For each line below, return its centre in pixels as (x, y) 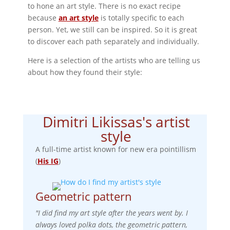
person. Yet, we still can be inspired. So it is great (112, 29)
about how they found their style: (85, 72)
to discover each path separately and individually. (113, 41)
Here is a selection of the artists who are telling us (114, 60)
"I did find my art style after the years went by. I (111, 213)
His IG (48, 161)
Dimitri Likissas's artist (116, 121)
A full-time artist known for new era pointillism (116, 149)
